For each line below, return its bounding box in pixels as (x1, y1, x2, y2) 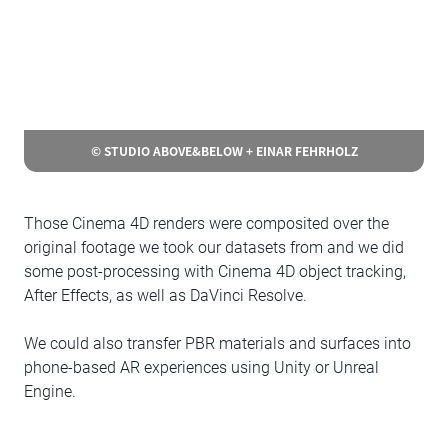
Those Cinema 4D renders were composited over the (24, 214, 389, 233)
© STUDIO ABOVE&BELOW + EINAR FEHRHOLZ (90, 142, 358, 159)
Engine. (24, 382, 76, 401)
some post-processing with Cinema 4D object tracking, (24, 262, 406, 281)
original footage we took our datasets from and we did (24, 238, 404, 257)
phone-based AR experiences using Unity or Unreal (24, 358, 379, 377)
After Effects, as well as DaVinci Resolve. (24, 286, 307, 305)
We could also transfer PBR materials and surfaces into (24, 334, 411, 353)
